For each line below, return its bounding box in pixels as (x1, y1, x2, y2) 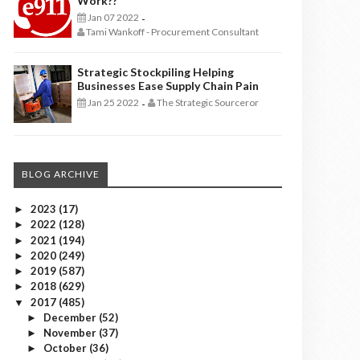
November (43, 326, 99, 339)
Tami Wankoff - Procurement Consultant (84, 26, 259, 38)
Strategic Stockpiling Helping (77, 65, 234, 79)
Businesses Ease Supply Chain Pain (77, 79, 259, 92)
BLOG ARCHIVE (22, 168, 100, 180)
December (43, 310, 99, 324)
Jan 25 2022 (86, 96, 139, 108)
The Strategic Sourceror (155, 96, 259, 108)
